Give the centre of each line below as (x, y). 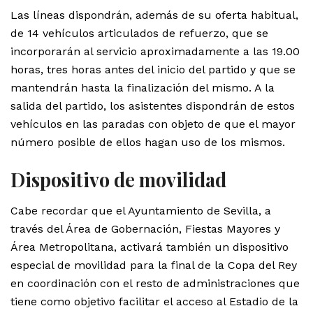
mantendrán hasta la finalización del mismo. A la (143, 87)
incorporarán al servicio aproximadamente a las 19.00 (155, 51)
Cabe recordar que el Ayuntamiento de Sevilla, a (141, 210)
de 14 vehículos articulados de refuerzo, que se (139, 33)
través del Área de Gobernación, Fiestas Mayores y (145, 228)
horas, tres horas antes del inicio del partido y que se (153, 69)
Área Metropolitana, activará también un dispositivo (150, 247)
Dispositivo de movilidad (118, 180)
